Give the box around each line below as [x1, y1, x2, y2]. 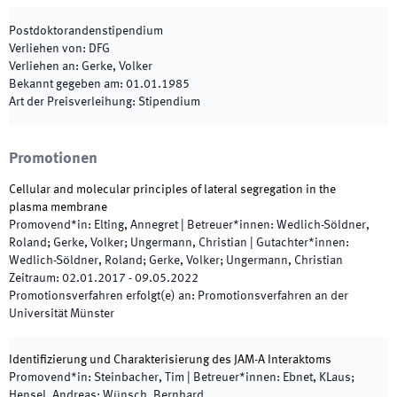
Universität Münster [9, 307, 114, 320]
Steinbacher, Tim [94, 371, 184, 384]
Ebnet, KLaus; [283, 371, 354, 384]
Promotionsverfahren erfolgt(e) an [9, 290, 191, 302]
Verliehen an [9, 60, 75, 73]
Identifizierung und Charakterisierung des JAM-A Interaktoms [9, 354, 331, 366]
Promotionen [9, 151, 97, 167]
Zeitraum [9, 272, 56, 284]
